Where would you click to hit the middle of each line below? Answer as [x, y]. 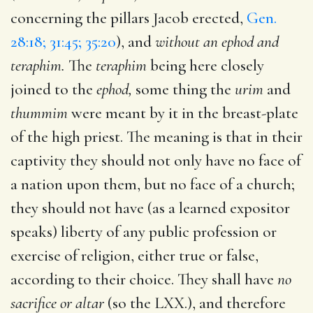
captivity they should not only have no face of [156, 160]
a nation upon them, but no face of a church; [153, 184]
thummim [39, 113]
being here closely [205, 65]
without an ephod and [217, 42]
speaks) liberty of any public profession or [144, 232]
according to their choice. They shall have [144, 279]
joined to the [53, 89]
